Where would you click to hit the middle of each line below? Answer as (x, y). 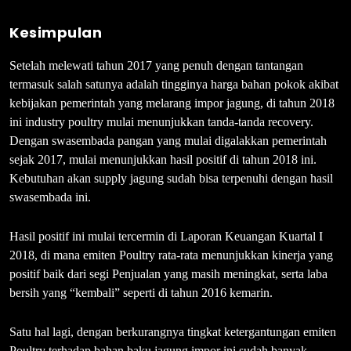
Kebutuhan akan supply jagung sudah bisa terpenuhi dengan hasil (171, 178)
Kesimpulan (56, 32)
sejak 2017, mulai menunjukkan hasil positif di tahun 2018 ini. (163, 159)
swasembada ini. (50, 197)
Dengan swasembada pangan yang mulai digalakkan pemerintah (168, 140)
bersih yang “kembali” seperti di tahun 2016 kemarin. (141, 292)
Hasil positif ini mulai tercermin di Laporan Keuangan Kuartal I (166, 236)
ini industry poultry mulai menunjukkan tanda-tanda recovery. (161, 121)
